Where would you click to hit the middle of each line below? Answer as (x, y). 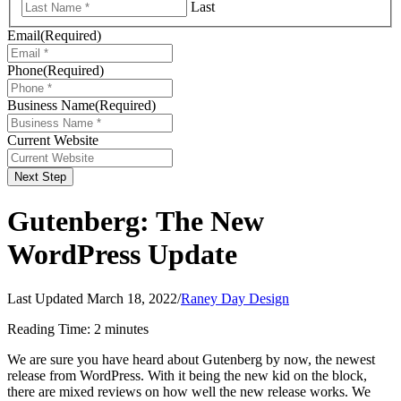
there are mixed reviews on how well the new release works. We (189, 391)
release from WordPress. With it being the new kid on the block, (187, 375)
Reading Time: (49, 328)
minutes (127, 328)
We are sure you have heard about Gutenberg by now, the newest (191, 359)
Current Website (53, 140)
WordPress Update (122, 255)
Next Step (40, 176)
